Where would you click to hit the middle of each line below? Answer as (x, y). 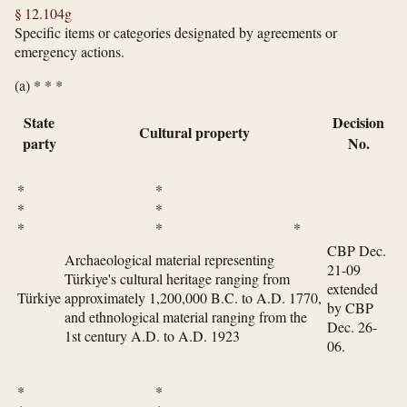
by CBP (350, 308)
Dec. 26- (352, 327)
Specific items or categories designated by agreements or (176, 33)
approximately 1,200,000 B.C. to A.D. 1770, (193, 298)
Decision (358, 123)
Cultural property (194, 133)
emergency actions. (69, 52)
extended (352, 289)
